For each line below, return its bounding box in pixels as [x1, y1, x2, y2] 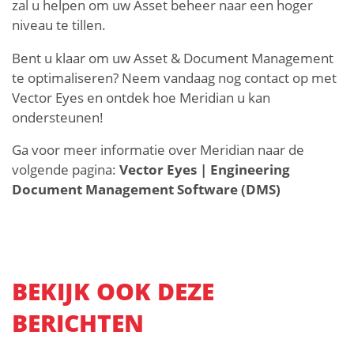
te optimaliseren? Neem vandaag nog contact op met [12, 68, 337, 87]
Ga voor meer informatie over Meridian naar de [12, 141, 304, 160]
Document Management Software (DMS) [12, 180, 281, 199]
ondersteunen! [12, 107, 104, 126]
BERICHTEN [12, 307, 144, 340]
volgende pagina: [12, 160, 119, 179]
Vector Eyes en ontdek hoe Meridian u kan [12, 88, 270, 107]
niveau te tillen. [12, 15, 106, 34]
